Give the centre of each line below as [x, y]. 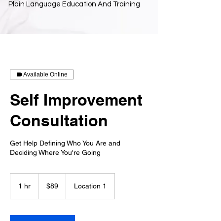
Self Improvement [76, 99]
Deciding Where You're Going [55, 152]
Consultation [59, 120]
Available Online [45, 74]
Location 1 [90, 186]
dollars [46, 187]
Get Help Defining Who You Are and [65, 143]
